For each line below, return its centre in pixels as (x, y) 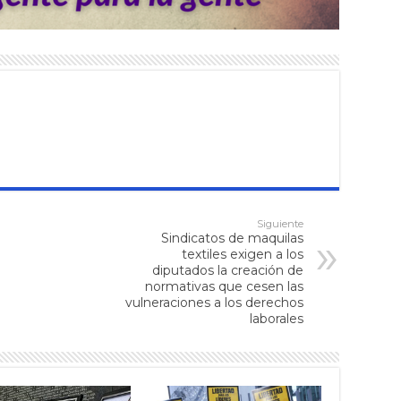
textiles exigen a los (243, 255)
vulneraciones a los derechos (214, 303)
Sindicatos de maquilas (232, 239)
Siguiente (280, 224)
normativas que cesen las (224, 287)
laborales (277, 319)
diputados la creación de (228, 271)
